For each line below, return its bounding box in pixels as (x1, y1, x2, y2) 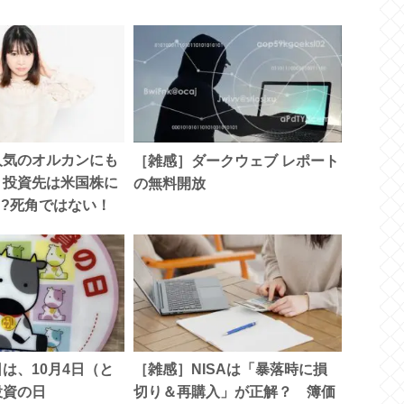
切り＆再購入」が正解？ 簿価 (133, 384, 335, 400)
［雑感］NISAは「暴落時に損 (133, 362, 327, 378)
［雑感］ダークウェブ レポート (133, 152, 339, 169)
